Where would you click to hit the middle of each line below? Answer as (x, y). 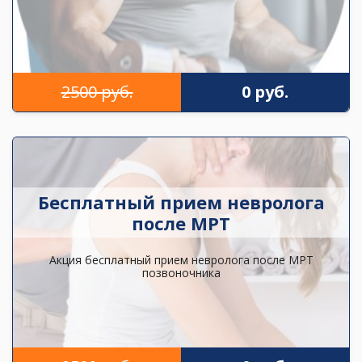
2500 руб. (97, 92)
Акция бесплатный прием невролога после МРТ (181, 259)
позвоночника (181, 272)
